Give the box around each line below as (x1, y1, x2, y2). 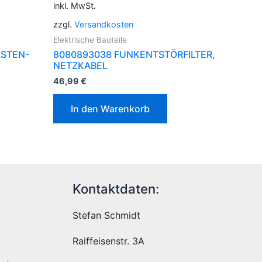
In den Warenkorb (71, 103, 150, 115)
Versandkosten (74, 19, 133, 30)
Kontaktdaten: (72, 181, 159, 196)
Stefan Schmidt (72, 209, 140, 221)
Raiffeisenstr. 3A (72, 235, 144, 247)
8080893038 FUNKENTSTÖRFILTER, (53, 49, 215, 61)
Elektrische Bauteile (53, 35, 127, 45)
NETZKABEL (53, 60, 108, 72)
